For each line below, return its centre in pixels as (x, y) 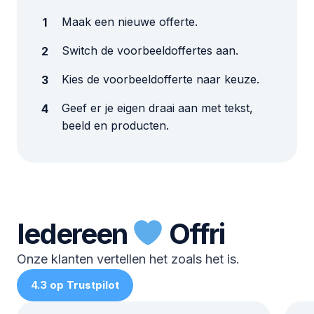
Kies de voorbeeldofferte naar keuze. (161, 80)
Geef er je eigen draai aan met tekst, (157, 108)
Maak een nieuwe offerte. (130, 22)
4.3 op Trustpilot (75, 285)
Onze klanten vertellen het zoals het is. (128, 259)
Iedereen (74, 234)
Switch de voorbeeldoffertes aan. (150, 51)
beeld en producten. (115, 126)
